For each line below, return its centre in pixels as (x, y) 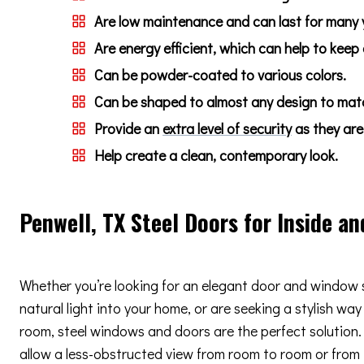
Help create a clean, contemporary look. (216, 155)
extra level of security (227, 128)
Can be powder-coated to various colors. (220, 75)
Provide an (128, 128)
